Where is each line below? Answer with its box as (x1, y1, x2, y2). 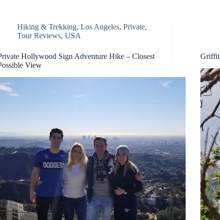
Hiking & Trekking (17, 22, 77, 31)
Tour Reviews (17, 31, 61, 40)
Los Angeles (81, 22, 120, 31)
